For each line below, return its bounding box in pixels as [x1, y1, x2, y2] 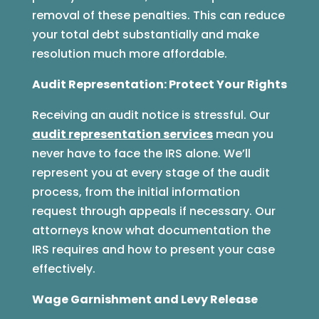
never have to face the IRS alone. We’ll [31, 145, 251, 162]
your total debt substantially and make [31, 26, 259, 43]
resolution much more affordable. [31, 46, 227, 63]
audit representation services [31, 126, 213, 143]
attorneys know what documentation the [31, 222, 271, 239]
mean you [212, 126, 273, 143]
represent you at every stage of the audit [31, 164, 270, 182]
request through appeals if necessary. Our [31, 203, 276, 220]
